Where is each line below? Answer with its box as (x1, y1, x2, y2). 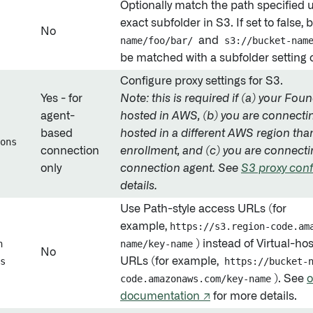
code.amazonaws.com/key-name (120, 273, 271, 284)
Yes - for (41, 93, 82, 104)
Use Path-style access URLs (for (120, 203, 286, 214)
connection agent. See (120, 163, 241, 174)
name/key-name (120, 238, 193, 249)
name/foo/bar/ (120, 35, 193, 46)
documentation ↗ (120, 291, 210, 302)
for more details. (210, 291, 297, 302)
